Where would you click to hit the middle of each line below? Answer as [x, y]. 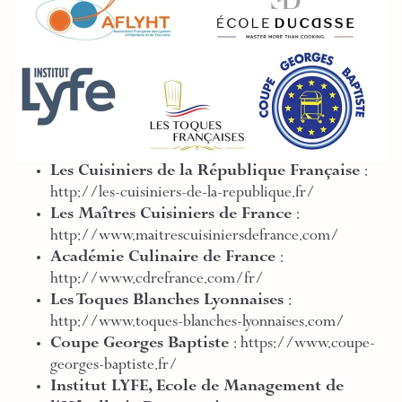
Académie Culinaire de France [163, 258]
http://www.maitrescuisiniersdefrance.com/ [195, 237]
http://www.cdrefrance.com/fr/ [157, 280]
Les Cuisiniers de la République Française [205, 172]
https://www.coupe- [308, 345]
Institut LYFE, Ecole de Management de [197, 388]
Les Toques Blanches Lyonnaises [169, 301]
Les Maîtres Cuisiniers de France [171, 215]
